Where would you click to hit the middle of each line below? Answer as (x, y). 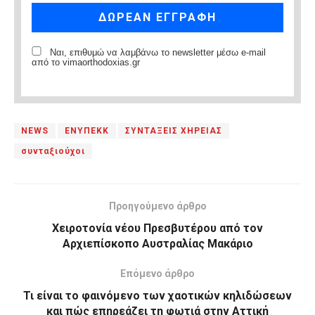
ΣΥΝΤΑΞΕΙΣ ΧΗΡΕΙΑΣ (174, 130)
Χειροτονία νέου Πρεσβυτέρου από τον (157, 228)
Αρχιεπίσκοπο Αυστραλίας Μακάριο (157, 243)
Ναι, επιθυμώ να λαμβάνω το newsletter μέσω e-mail (156, 52)
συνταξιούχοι (53, 151)
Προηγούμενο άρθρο (157, 206)
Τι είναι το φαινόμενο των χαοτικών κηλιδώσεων (157, 295)
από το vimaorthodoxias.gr (86, 62)
